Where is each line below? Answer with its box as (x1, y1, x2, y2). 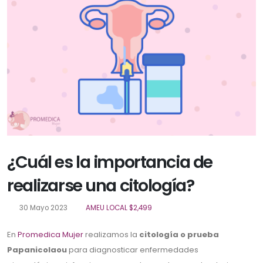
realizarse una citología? (7, 174, 194, 198)
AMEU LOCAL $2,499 (86, 203, 153, 213)
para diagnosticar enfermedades (67, 244, 198, 256)
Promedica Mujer (18, 229, 83, 241)
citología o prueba (139, 229, 219, 241)
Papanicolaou (7, 244, 67, 256)
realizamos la (83, 229, 139, 241)
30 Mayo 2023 (17, 203, 68, 213)
